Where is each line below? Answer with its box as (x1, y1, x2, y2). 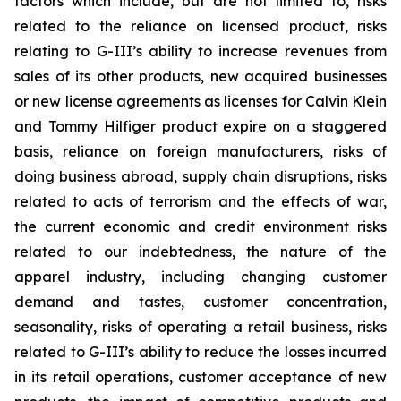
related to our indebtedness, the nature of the (14, 243, 387, 260)
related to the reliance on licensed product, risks (14, 17, 387, 35)
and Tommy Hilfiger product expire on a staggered (14, 117, 387, 135)
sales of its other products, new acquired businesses (14, 67, 387, 85)
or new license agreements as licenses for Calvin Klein (14, 92, 387, 110)
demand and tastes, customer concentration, (14, 293, 387, 311)
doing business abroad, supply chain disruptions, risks (14, 167, 387, 185)
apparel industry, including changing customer (14, 268, 387, 286)
